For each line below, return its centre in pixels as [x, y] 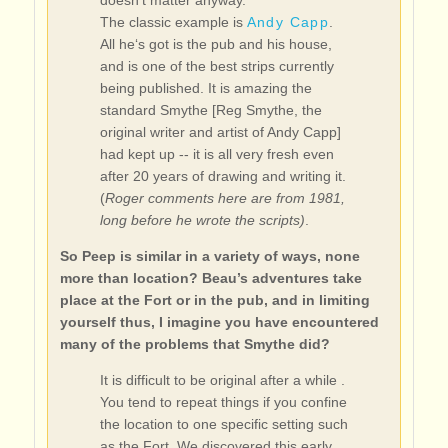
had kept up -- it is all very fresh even [216, 154]
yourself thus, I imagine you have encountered [219, 322]
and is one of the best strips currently [216, 66]
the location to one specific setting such [223, 424]
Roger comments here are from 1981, [224, 198]
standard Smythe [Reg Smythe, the [210, 110]
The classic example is [173, 22]
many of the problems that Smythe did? [194, 344]
